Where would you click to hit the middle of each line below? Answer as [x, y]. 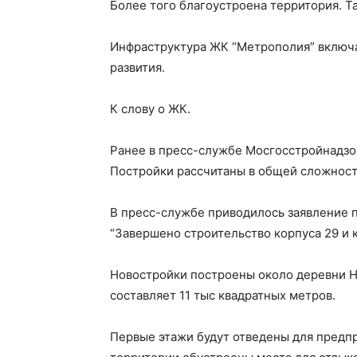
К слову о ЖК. [150, 109]
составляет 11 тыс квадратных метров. [223, 295]
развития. [137, 67]
